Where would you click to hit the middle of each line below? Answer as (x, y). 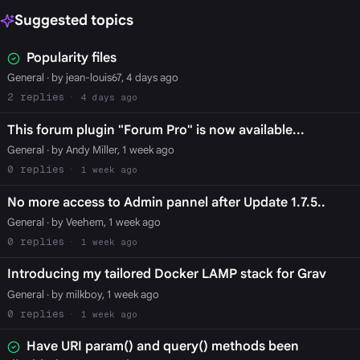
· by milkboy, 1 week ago (101, 294)
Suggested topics (74, 20)
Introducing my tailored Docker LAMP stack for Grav (166, 274)
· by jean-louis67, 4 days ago (111, 78)
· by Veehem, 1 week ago (102, 222)
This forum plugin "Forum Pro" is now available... (155, 130)
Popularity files (71, 58)
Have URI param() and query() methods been (162, 347)
